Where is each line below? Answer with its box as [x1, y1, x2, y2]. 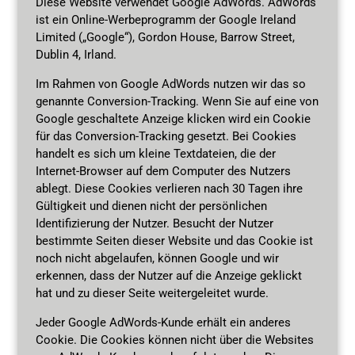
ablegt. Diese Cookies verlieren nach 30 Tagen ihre [35, 181, 303, 196]
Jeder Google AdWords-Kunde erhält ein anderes [35, 315, 291, 330]
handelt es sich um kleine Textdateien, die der [35, 146, 276, 161]
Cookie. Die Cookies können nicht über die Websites [35, 332, 314, 347]
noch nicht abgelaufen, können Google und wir [35, 250, 279, 265]
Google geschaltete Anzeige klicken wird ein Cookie [35, 111, 311, 126]
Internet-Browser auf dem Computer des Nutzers [35, 163, 291, 178]
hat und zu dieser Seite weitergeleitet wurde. [35, 285, 269, 300]
